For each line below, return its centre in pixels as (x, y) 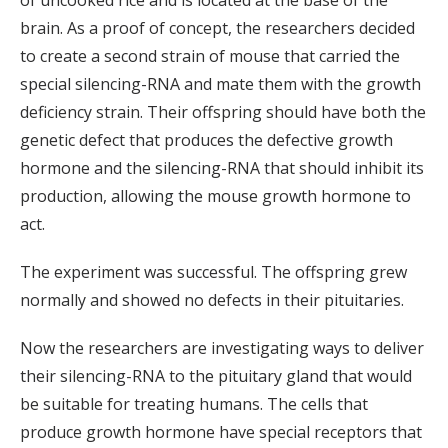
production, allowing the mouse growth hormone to (215, 196)
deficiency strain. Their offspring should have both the (223, 112)
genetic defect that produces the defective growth (206, 140)
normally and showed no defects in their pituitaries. (212, 300)
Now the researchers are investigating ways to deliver (222, 348)
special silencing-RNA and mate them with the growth (220, 84)
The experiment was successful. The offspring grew (213, 272)
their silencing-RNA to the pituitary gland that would (216, 376)
